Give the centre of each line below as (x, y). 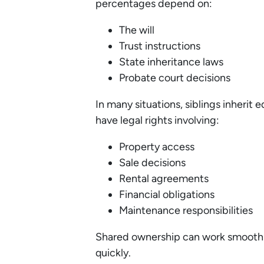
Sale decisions (152, 163)
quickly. (113, 253)
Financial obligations (167, 195)
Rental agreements (164, 179)
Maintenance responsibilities (186, 211)
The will (137, 30)
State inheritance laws (171, 62)
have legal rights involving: (157, 121)
